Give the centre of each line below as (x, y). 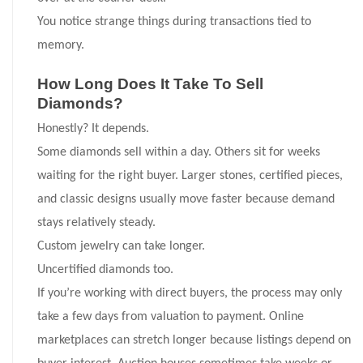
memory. (61, 46)
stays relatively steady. (96, 223)
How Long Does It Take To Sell (150, 84)
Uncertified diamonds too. (105, 270)
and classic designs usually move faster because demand (186, 200)
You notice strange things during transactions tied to (174, 22)
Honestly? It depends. (93, 129)
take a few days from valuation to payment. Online (171, 317)
